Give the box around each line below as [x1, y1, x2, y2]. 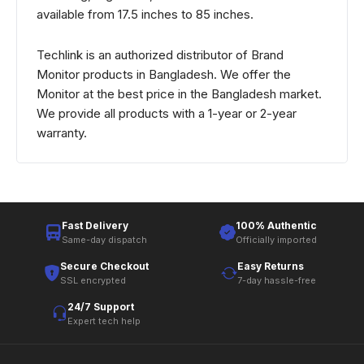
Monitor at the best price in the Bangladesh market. [37, 86, 322, 102]
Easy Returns [236, 260, 304, 272]
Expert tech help [67, 315, 141, 327]
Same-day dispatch [61, 234, 147, 245]
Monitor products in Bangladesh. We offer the [37, 67, 291, 82]
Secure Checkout [59, 260, 149, 272]
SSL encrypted [59, 275, 126, 286]
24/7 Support [67, 301, 134, 313]
